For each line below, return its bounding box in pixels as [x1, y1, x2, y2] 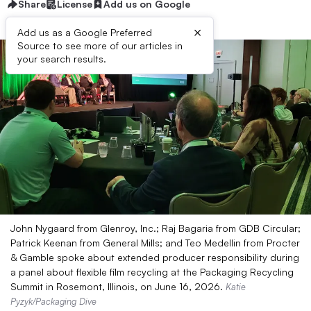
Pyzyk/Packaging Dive [10, 296, 96, 307]
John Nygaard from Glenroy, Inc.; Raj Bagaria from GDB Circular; [10, 222, 301, 234]
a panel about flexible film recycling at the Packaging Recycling [10, 266, 294, 278]
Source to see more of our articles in [17, 40, 183, 51]
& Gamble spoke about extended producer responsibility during [10, 251, 299, 263]
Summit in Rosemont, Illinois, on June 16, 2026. [10, 280, 226, 292]
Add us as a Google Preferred [17, 26, 152, 38]
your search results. [17, 53, 106, 65]
